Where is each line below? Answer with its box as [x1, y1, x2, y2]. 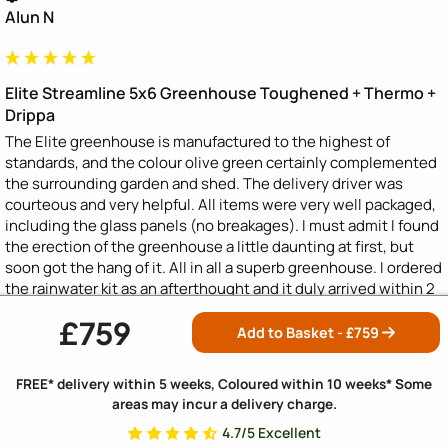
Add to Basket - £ [237, 322, 355, 342]
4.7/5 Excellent [221, 423, 321, 442]
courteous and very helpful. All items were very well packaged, [5, 194, 436, 216]
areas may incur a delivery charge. [111, 395, 337, 413]
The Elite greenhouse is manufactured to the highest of [5, 131, 390, 153]
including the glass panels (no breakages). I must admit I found [5, 215, 439, 237]
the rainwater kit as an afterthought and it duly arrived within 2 [5, 278, 435, 300]
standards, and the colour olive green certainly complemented [5, 152, 437, 174]
